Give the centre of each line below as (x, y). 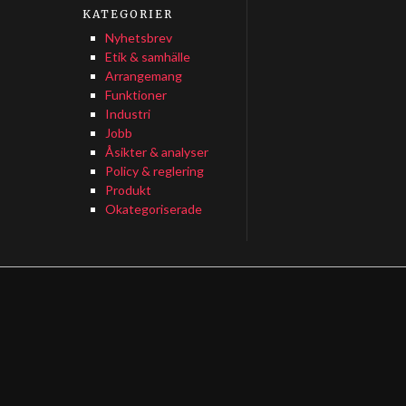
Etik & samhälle (147, 57)
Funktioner (135, 95)
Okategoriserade (153, 209)
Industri (127, 114)
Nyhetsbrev (138, 38)
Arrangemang (143, 76)
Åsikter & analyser (156, 152)
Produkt (128, 190)
